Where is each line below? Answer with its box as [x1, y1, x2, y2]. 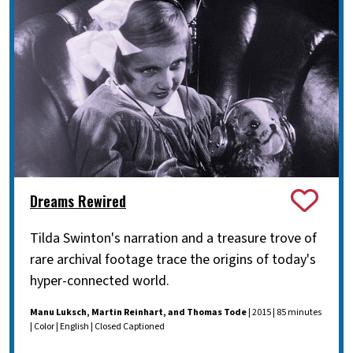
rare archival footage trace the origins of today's [30, 250, 316, 270]
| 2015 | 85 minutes [247, 306, 321, 320]
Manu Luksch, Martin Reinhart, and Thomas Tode [30, 306, 247, 320]
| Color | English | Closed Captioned [30, 320, 165, 334]
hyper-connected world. [30, 271, 169, 292]
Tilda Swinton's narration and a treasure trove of [30, 229, 317, 249]
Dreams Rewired [30, 190, 126, 211]
